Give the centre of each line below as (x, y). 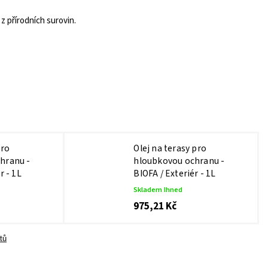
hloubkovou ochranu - (179, 161)
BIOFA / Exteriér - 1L (175, 174)
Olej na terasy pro (170, 149)
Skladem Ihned (158, 190)
